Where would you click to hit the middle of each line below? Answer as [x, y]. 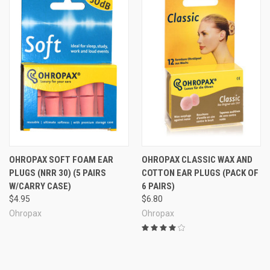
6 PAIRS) [158, 186]
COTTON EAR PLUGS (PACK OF [200, 173]
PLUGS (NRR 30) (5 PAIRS [58, 173]
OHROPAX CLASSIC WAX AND [197, 159]
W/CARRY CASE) [40, 186]
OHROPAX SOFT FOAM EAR [61, 159]
